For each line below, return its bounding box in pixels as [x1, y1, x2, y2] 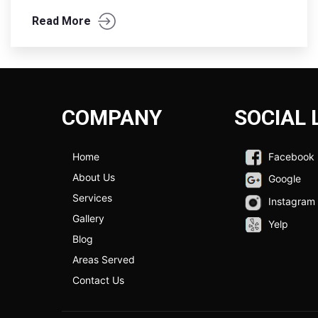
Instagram [265, 194, 316, 207]
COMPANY [62, 104, 162, 130]
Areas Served [72, 253, 135, 265]
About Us [72, 170, 115, 183]
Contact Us [72, 273, 124, 286]
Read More [32, 13, 91, 28]
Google [265, 172, 302, 185]
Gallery [72, 212, 104, 224]
